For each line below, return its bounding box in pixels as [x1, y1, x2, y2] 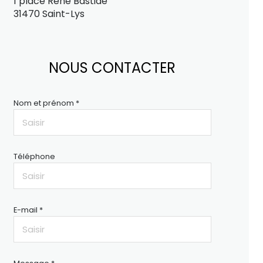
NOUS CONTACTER [49, 58, 176, 77]
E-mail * [13, 205, 43, 215]
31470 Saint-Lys [13, 7, 85, 21]
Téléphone [13, 151, 55, 161]
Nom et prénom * [13, 98, 79, 108]
